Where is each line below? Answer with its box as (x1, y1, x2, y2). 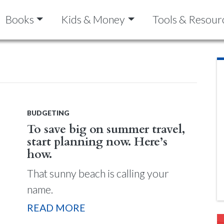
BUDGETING (27, 108, 69, 117)
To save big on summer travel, (27, 121, 185, 137)
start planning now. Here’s (27, 133, 167, 150)
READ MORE (27, 201, 85, 213)
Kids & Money (61, 13, 125, 26)
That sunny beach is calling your (27, 166, 169, 180)
